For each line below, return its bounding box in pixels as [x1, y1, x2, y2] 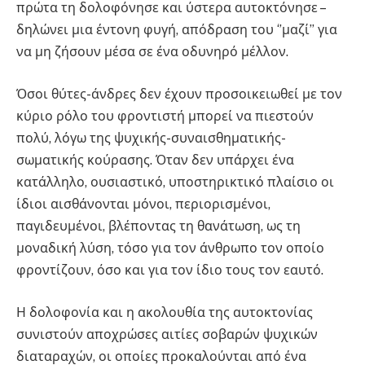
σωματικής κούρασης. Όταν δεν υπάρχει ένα [16, 152, 294, 168]
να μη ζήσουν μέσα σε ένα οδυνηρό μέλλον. [16, 44, 288, 60]
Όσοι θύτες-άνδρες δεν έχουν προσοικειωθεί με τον [16, 86, 342, 102]
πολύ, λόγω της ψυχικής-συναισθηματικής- [16, 130, 286, 146]
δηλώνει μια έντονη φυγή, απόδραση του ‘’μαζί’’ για [16, 22, 337, 38]
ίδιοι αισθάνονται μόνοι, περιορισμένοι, [16, 196, 270, 212]
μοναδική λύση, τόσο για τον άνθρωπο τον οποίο [16, 240, 324, 256]
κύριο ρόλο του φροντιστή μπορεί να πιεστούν [16, 108, 314, 124]
